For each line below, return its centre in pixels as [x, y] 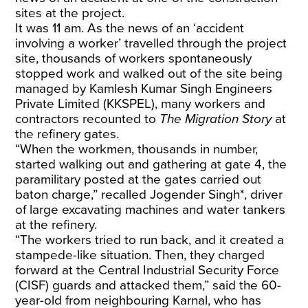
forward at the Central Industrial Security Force [147, 270]
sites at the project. [70, 13]
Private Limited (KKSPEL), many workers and [141, 104]
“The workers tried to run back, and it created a [150, 240]
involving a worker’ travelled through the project [151, 43]
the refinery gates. [67, 134]
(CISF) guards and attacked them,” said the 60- [148, 285]
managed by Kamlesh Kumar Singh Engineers [144, 89]
